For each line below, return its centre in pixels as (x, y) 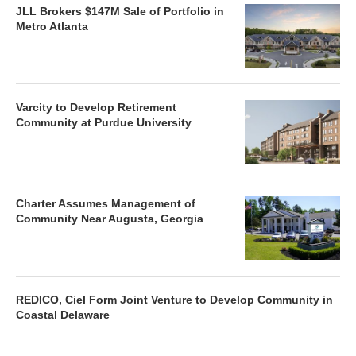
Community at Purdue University (105, 122)
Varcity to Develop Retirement (96, 107)
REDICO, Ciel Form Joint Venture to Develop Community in (174, 300)
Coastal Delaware (63, 315)
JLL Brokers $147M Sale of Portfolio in (120, 11)
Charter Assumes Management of (106, 203)
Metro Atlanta (52, 26)
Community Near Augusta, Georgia (110, 219)
